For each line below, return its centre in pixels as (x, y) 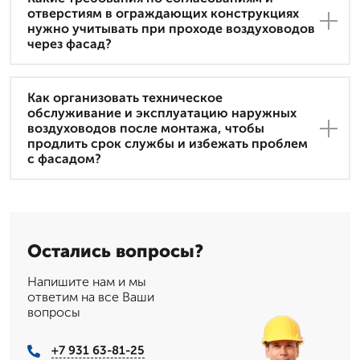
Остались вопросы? (115, 252)
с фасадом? (64, 159)
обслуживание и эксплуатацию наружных (162, 113)
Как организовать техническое (125, 98)
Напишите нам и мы (87, 282)
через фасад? (70, 44)
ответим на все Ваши (91, 297)
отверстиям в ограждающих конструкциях (163, 14)
